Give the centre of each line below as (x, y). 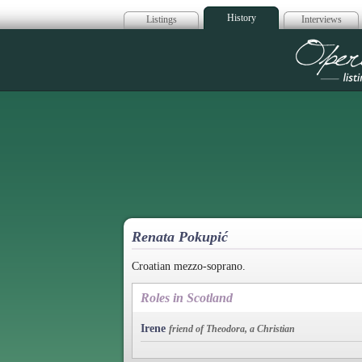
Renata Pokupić (180, 237)
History (241, 18)
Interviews (321, 19)
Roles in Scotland (187, 297)
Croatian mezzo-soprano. (189, 266)
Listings (161, 19)
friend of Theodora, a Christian (232, 328)
